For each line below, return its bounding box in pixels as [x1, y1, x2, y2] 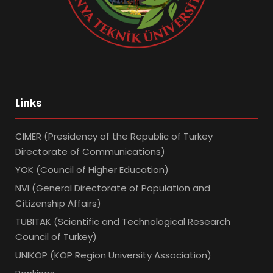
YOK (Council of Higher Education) [15, 163, 169, 177]
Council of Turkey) [15, 230, 97, 244]
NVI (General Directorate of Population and [15, 182, 210, 195]
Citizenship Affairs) [15, 197, 101, 210]
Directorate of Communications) [15, 145, 165, 158]
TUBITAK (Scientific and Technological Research [15, 215, 230, 229]
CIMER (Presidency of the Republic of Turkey [15, 130, 213, 143]
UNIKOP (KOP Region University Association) [15, 249, 211, 262]
